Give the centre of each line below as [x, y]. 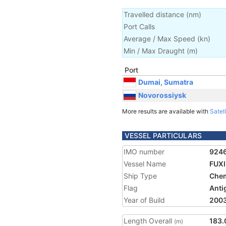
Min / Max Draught [154, 51]
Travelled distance [154, 14]
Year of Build [144, 200]
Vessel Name [145, 164]
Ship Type [140, 176]
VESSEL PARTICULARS [163, 135]
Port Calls [139, 26]
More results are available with [166, 111]
